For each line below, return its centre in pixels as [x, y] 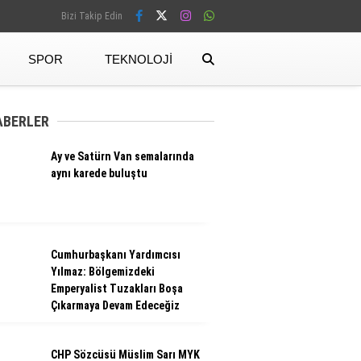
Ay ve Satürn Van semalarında [122, 156]
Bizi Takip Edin [92, 16]
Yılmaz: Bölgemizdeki [103, 272]
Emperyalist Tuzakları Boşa [117, 288]
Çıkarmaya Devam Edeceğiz [115, 305]
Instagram [266, 166]
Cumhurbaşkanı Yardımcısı [116, 255]
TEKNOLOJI [139, 59]
